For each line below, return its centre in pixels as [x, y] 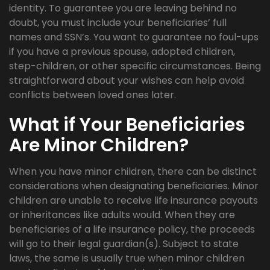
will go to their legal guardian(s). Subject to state [124, 244]
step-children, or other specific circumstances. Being [135, 66]
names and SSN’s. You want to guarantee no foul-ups [134, 37]
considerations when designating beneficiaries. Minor [134, 186]
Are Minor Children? [99, 146]
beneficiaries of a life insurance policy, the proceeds [132, 230]
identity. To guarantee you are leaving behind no [123, 8]
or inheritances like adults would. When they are [122, 215]
